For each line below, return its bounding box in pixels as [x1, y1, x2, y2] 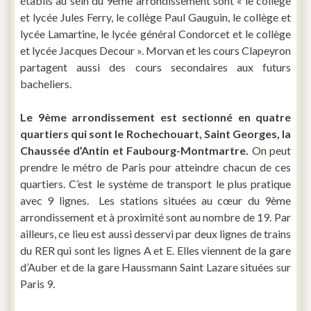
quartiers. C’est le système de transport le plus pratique [20, 177, 291, 191]
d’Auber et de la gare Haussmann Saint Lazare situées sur [20, 260, 291, 274]
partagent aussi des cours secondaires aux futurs [20, 60, 291, 74]
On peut [251, 144, 292, 158]
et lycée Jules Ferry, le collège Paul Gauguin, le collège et [20, 10, 291, 24]
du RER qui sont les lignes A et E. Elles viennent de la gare [20, 244, 291, 258]
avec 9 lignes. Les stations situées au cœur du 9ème [20, 194, 291, 208]
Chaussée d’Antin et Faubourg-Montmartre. [20, 144, 252, 158]
